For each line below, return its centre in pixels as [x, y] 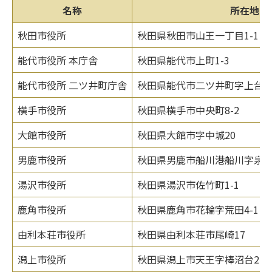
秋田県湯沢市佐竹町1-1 [189, 184]
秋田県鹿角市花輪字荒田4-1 [198, 209]
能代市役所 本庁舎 [58, 60]
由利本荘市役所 [52, 234]
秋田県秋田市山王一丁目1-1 [198, 35]
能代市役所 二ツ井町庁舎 [73, 85]
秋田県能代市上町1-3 [184, 60]
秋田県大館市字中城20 [187, 134]
